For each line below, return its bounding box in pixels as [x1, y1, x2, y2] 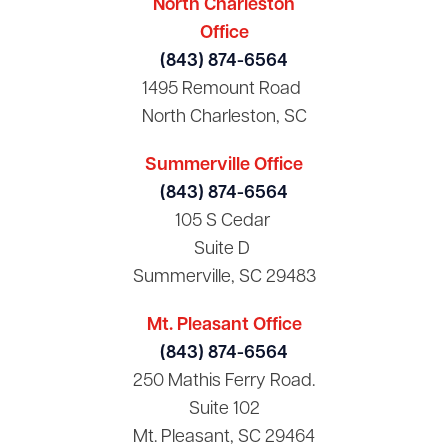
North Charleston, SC [141, 107, 307, 127]
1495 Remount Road [141, 79, 301, 99]
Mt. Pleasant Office [146, 315, 302, 335]
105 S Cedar [174, 211, 274, 231]
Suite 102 [188, 399, 260, 419]
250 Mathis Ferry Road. [133, 371, 315, 391]
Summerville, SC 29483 [132, 267, 316, 287]
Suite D [194, 239, 254, 259]
